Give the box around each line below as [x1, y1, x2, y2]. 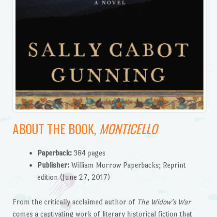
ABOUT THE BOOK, [12, 119, 99, 138]
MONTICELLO [99, 119, 157, 138]
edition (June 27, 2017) [37, 173, 110, 182]
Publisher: [37, 161, 69, 170]
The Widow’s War [137, 197, 191, 206]
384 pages [71, 149, 106, 157]
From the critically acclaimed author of [12, 197, 137, 206]
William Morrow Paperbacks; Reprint [69, 161, 186, 170]
